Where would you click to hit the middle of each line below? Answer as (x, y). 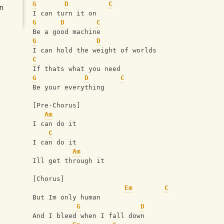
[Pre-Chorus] (56, 105)
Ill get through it (68, 161)
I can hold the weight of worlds (94, 50)
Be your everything (68, 87)
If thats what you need (76, 69)
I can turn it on (64, 13)
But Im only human (66, 197)
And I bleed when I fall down (88, 216)
